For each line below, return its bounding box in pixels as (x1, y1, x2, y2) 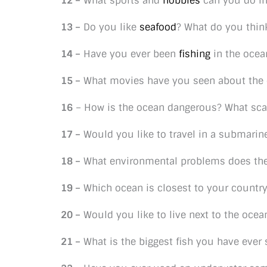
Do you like (80, 21, 139, 33)
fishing (179, 48, 210, 60)
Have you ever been (80, 48, 179, 60)
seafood (139, 21, 176, 33)
